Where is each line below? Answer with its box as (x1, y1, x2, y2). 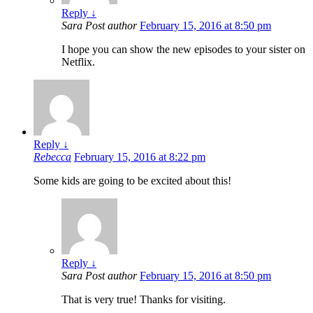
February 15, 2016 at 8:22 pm (74, 151, 205, 163)
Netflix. (61, 56, 95, 68)
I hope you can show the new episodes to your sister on (61, 43, 305, 56)
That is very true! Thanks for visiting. (61, 293, 226, 306)
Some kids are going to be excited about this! (34, 175, 231, 187)
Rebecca (34, 151, 71, 163)
